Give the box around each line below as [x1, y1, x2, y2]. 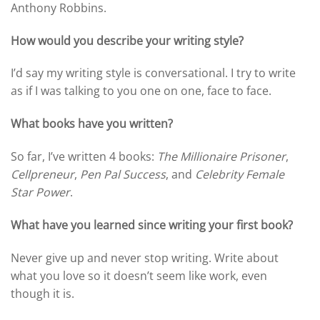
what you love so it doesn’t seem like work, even [11, 267, 267, 284]
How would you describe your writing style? [11, 32, 244, 49]
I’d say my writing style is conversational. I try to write [11, 65, 296, 81]
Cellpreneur [11, 166, 74, 182]
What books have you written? [11, 116, 173, 132]
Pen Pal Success [80, 166, 166, 182]
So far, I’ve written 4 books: [11, 148, 157, 164]
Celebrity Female [195, 166, 284, 182]
